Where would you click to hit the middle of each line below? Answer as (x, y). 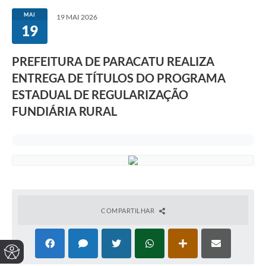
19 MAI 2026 (77, 17)
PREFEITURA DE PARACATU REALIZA (113, 61)
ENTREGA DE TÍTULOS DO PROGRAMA (119, 78)
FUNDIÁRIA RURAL (64, 111)
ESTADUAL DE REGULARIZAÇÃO (100, 95)
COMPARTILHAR (129, 211)
